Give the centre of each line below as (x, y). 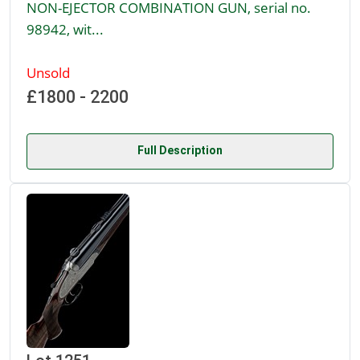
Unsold (48, 73)
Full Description (180, 151)
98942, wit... (65, 29)
